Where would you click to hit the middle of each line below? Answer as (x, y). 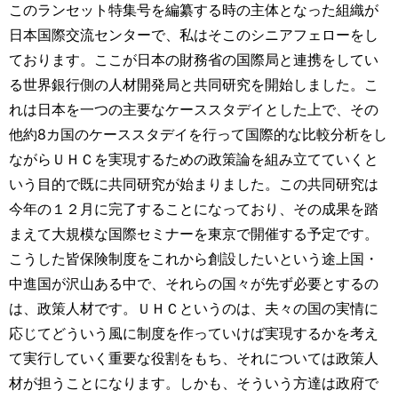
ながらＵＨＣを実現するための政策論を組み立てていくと (194, 159)
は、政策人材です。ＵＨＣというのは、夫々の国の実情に (194, 308)
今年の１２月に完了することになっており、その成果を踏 (194, 208)
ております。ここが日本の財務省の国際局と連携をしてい (194, 59)
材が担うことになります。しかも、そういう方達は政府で (194, 382)
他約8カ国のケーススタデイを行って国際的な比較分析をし (198, 134)
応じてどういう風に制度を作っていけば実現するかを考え (194, 333)
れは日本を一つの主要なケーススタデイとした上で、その (194, 109)
